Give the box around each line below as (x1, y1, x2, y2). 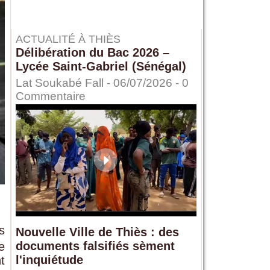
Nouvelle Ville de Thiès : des (15, 225, 179, 239)
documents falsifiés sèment (15, 239, 175, 253)
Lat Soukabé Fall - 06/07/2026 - (15, 77, 182, 90)
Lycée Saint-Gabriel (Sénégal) (15, 60, 186, 74)
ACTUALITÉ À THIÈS (15, 33, 121, 46)
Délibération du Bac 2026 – (15, 46, 169, 60)
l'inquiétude (15, 253, 83, 267)
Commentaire (15, 90, 86, 103)
